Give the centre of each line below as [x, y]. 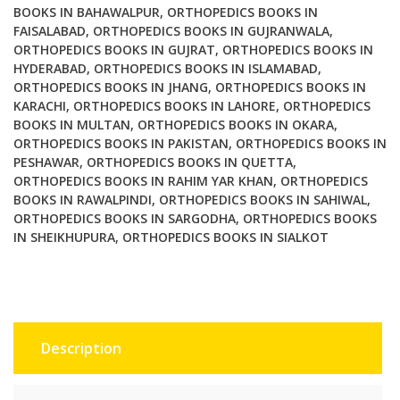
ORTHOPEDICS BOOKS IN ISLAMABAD [206, 69]
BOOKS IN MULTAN [72, 125]
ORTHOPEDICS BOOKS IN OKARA [236, 125]
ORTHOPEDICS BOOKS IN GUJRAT [114, 50]
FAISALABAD [50, 31]
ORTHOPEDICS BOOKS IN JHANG [111, 87]
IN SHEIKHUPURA [64, 237]
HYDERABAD [50, 69]
